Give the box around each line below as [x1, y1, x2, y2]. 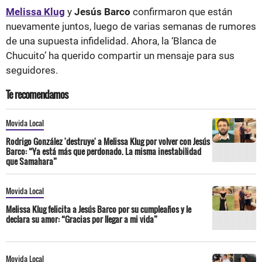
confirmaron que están [133, 5, 232, 18]
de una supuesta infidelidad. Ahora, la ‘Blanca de [6, 35, 216, 47]
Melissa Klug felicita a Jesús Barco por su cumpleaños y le [6, 202, 191, 215]
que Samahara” [6, 154, 57, 167]
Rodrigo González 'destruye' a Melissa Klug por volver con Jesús [6, 135, 210, 147]
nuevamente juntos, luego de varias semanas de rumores [6, 20, 256, 32]
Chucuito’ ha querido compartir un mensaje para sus [6, 49, 235, 61]
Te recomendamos [6, 87, 68, 102]
